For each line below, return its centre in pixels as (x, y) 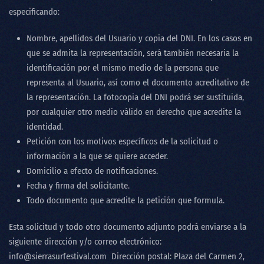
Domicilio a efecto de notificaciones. (92, 171)
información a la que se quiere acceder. (97, 156)
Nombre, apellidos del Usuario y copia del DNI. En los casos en (139, 38)
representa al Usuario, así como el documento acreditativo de (138, 82)
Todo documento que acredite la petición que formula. (126, 200)
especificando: (34, 12)
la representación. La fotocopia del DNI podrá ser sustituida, (135, 97)
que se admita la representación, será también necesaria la (133, 53)
